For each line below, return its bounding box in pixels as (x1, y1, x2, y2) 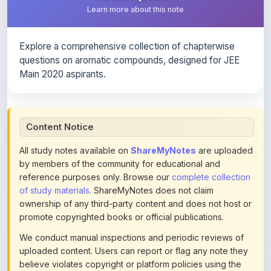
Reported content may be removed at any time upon (19, 258, 229, 269)
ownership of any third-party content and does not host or (19, 171, 252, 181)
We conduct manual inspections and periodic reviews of (19, 205, 244, 215)
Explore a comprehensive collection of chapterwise (19, 13, 235, 25)
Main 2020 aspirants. (19, 41, 106, 53)
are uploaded (196, 118, 253, 128)
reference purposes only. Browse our (19, 145, 172, 155)
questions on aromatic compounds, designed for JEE (19, 27, 240, 39)
